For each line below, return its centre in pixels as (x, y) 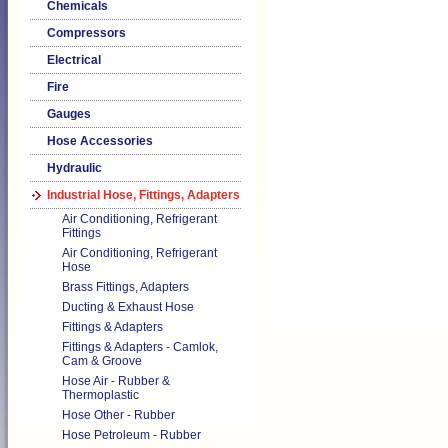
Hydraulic (74, 168)
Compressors (86, 33)
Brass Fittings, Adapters (125, 287)
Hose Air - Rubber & (116, 381)
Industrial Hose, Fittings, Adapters (143, 195)
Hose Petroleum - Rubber (131, 435)
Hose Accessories (100, 141)
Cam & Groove (102, 361)
